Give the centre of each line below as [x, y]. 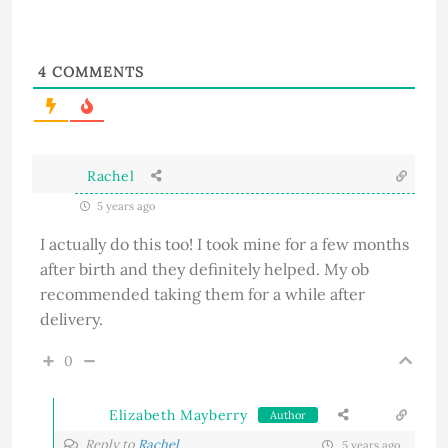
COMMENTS [95, 72]
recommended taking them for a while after [202, 294]
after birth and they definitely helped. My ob [204, 269]
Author [287, 414]
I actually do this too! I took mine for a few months [224, 244]
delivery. [71, 319]
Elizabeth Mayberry [178, 414]
